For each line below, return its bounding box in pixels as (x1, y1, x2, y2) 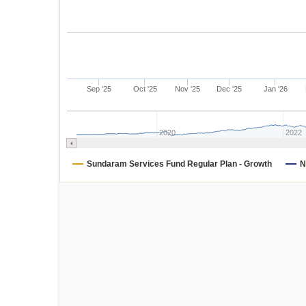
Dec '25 (217, 85, 242, 93)
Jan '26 (263, 85, 288, 93)
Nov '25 (175, 85, 201, 93)
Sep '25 (86, 85, 111, 93)
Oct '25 (133, 85, 157, 93)
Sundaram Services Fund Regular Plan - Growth (87, 159, 272, 169)
